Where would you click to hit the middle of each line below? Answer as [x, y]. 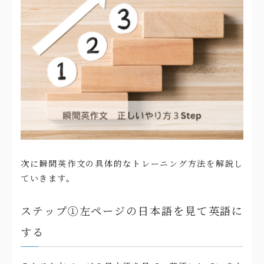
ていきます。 [48, 178]
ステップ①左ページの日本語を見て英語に [132, 210]
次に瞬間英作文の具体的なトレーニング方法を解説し [132, 163]
